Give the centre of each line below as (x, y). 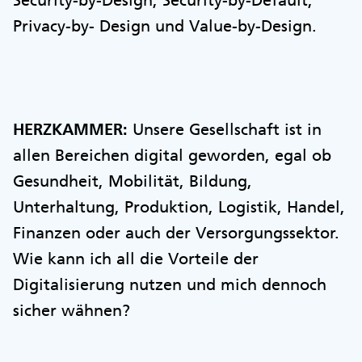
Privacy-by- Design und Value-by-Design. (165, 25)
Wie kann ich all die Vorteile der (136, 258)
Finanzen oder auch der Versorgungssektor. (176, 232)
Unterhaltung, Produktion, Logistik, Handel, (179, 206)
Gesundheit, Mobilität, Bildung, (133, 181)
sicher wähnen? (72, 310)
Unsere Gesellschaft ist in (225, 129)
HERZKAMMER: (70, 129)
